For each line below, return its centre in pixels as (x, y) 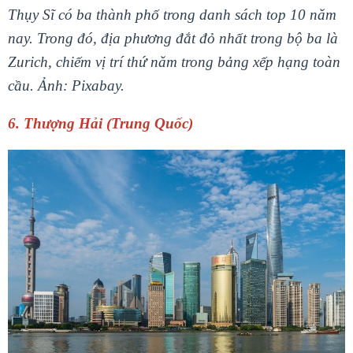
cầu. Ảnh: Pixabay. (66, 86)
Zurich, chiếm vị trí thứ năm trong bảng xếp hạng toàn (174, 62)
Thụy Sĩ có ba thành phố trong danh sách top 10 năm (172, 15)
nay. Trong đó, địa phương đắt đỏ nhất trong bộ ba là (173, 39)
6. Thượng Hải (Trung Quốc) (100, 124)
